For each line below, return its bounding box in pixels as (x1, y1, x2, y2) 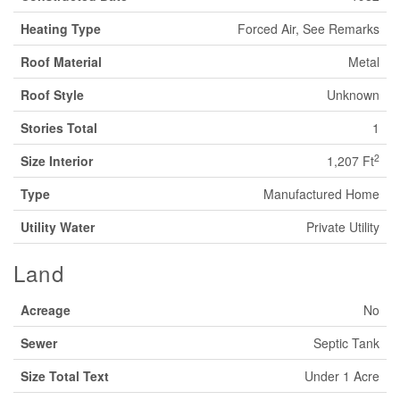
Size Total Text (21, 366, 109, 385)
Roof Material (21, 52, 102, 71)
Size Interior (21, 151, 93, 170)
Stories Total (21, 118, 97, 137)
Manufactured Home (263, 184, 379, 203)
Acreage (21, 300, 71, 319)
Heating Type (21, 19, 101, 37)
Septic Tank (313, 333, 379, 352)
